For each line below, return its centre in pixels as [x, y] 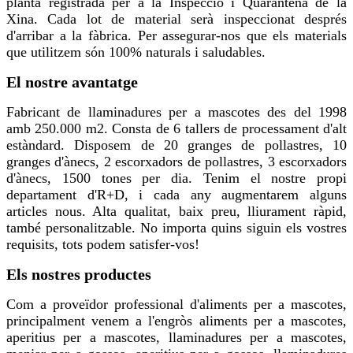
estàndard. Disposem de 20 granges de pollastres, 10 [176, 145]
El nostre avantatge [72, 82]
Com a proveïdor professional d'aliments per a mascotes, [176, 305]
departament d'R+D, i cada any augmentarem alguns [176, 195]
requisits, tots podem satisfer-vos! [103, 245]
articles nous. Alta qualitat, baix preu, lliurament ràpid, [176, 212]
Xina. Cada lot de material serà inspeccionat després [176, 19]
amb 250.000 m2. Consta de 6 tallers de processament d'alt [176, 129]
